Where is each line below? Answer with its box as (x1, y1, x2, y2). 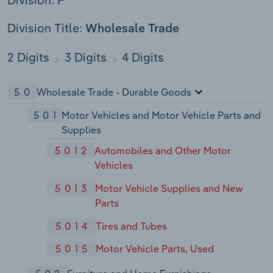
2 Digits (7, 49, 52, 65)
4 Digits (122, 49, 164, 65)
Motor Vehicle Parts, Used (96, 243, 214, 255)
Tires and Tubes (96, 219, 168, 232)
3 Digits (65, 49, 107, 65)
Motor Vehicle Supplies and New (94, 182, 243, 194)
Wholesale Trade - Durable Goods (37, 85, 191, 98)
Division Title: (7, 21, 85, 36)
